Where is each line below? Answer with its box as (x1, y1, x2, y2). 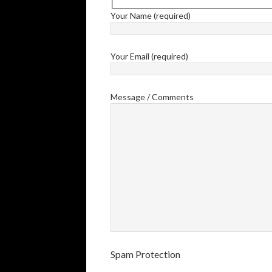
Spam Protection (110, 248, 180, 260)
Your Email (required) (110, 50, 188, 61)
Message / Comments (110, 91, 194, 102)
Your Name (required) (110, 10, 191, 21)
